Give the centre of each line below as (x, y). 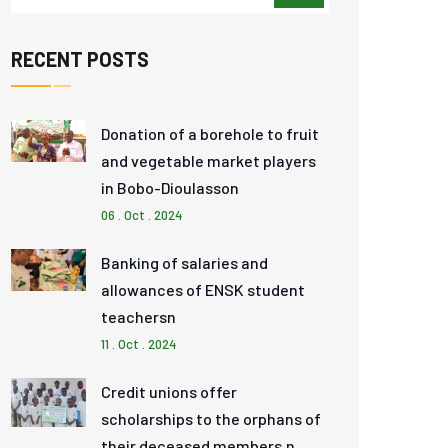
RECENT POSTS (80, 59)
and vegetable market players (209, 160)
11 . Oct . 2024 (139, 344)
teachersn (139, 316)
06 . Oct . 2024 (142, 215)
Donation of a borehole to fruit (210, 133)
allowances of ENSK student (203, 289)
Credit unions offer (169, 391)
